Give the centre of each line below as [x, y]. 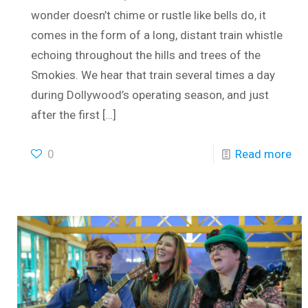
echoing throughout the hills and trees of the [146, 55]
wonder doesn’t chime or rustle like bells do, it [149, 15]
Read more [263, 154]
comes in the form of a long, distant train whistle [157, 35]
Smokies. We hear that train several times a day [153, 75]
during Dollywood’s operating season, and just [150, 95]
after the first [66, 114]
